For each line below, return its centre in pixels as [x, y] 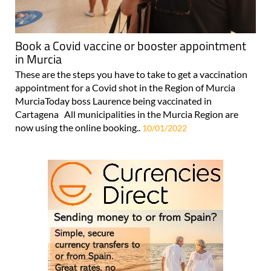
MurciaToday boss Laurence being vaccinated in [113, 101]
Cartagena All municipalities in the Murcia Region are [127, 114]
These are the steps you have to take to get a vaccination [131, 74]
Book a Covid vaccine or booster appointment [131, 46]
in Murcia [38, 59]
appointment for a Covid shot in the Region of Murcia [125, 88]
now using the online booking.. [79, 128]
